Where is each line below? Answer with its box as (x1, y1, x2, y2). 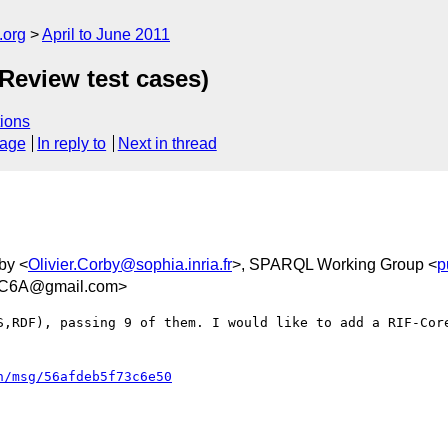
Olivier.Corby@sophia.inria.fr (28, 255, 232, 273)
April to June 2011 (42, 26, 170, 43)
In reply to (37, 135, 107, 153)
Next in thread (117, 135, 217, 153)
